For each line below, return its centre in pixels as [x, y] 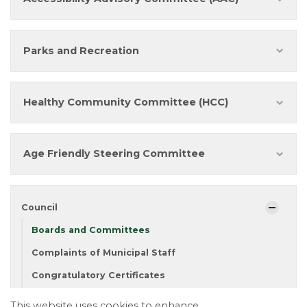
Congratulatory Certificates [98, 275]
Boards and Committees [91, 230]
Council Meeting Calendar [94, 298]
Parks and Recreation [81, 50]
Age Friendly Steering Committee [114, 154]
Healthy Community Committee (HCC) [126, 102]
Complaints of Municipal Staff [103, 253]
